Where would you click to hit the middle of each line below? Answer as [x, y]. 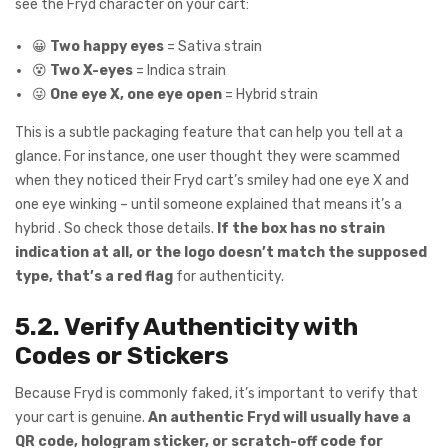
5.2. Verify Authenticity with [186, 327]
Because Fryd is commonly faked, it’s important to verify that [216, 393]
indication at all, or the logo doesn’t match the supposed [221, 253]
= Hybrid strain [270, 95]
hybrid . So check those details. [116, 229]
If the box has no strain [301, 229]
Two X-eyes [91, 71]
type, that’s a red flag [94, 277]
